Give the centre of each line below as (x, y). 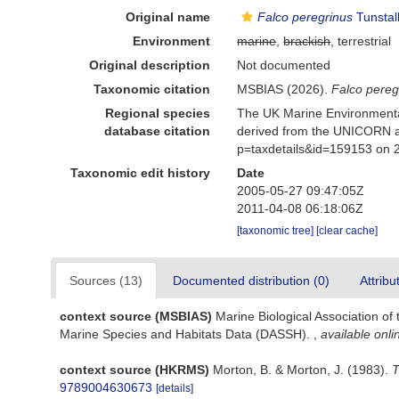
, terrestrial (361, 41)
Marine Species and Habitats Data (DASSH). (187, 334)
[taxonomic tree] (277, 231)
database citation (158, 131)
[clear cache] (347, 231)
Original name (168, 17)
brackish (307, 41)
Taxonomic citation (152, 89)
